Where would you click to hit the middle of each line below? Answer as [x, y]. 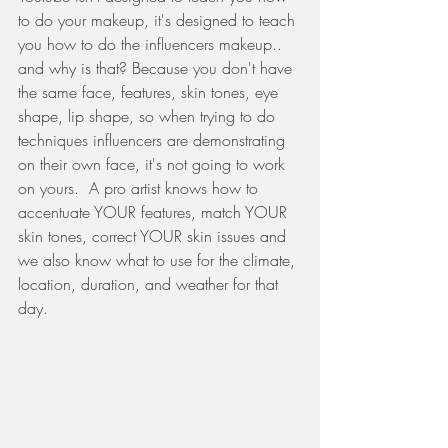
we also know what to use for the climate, [159, 260]
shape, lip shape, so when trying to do [149, 116]
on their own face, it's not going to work [154, 164]
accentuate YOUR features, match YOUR [155, 212]
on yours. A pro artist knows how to [140, 188]
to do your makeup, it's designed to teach [159, 20]
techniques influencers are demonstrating [154, 140]
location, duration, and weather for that [150, 284]
